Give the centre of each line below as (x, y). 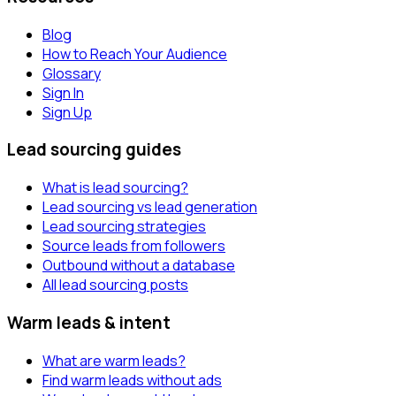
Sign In (63, 92)
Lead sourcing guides (94, 150)
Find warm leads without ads (132, 380)
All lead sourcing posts (115, 285)
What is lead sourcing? (115, 188)
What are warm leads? (114, 360)
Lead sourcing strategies (124, 227)
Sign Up (67, 112)
